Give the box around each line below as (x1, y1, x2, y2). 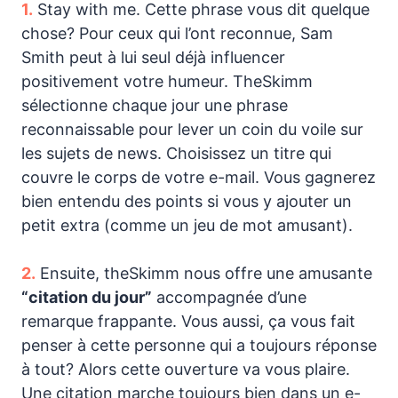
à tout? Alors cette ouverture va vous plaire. (21, 359, 350, 378)
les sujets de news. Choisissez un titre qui (21, 143, 331, 163)
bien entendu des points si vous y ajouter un (21, 191, 352, 211)
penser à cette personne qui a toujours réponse (21, 335, 377, 354)
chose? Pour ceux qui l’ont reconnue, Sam (21, 23, 333, 43)
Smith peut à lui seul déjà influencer (21, 47, 285, 67)
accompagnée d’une (152, 287, 306, 306)
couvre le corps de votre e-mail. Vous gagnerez (21, 167, 376, 187)
